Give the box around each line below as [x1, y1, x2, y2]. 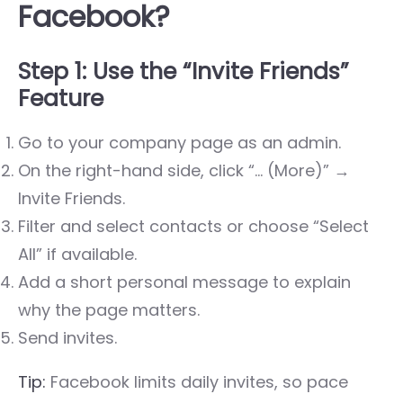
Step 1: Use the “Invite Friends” [18, 55, 349, 87]
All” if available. [18, 242, 137, 265]
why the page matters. [18, 298, 200, 321]
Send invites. [18, 326, 117, 349]
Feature [18, 82, 103, 114]
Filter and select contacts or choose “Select [18, 214, 369, 237]
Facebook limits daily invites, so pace [46, 370, 348, 393]
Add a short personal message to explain [18, 270, 351, 293]
